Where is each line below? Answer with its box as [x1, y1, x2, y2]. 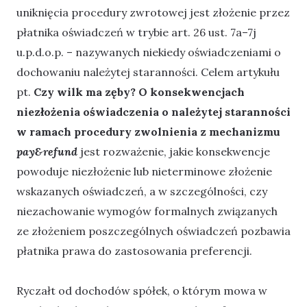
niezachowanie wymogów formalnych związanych [16, 204, 278, 219]
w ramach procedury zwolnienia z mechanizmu [16, 125, 280, 139]
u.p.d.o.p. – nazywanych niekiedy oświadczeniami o [16, 45, 281, 60]
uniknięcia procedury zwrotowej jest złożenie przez [16, 5, 290, 20]
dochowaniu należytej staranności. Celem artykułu [16, 65, 280, 79]
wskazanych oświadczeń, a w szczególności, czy [16, 184, 267, 199]
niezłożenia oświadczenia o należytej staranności [16, 105, 291, 119]
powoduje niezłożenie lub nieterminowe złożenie [16, 164, 272, 179]
